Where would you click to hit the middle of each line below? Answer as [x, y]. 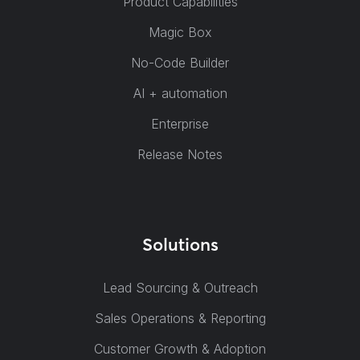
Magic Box [180, 32]
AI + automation [180, 93]
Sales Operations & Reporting [180, 318]
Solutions [180, 244]
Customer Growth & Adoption [180, 349]
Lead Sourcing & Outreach [180, 288]
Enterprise [180, 124]
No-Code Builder [180, 63]
